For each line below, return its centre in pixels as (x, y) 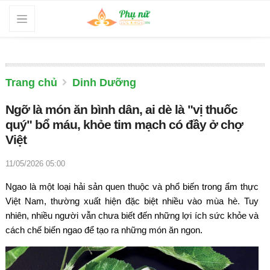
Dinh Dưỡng (104, 82)
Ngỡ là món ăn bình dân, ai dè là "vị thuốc (121, 109)
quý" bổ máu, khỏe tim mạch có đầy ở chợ (124, 124)
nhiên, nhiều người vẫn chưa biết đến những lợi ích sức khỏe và (132, 215)
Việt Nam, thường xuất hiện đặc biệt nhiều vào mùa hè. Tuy (132, 201)
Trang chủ (31, 82)
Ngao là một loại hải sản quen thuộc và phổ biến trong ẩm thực (132, 186)
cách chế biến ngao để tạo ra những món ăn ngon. (105, 230)
